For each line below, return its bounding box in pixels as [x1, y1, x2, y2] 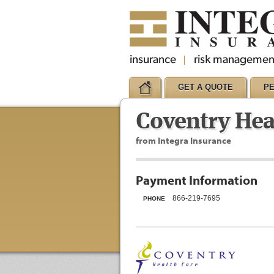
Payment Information [136, 172, 257, 188]
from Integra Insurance [136, 135, 231, 146]
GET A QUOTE [178, 83, 233, 92]
